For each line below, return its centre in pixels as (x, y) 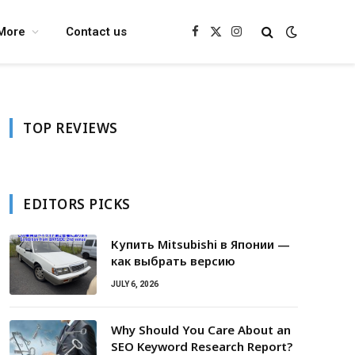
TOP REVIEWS (71, 128)
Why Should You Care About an (201, 330)
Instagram (262, 38)
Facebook (220, 38)
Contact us (96, 32)
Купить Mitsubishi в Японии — (200, 244)
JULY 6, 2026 (135, 284)
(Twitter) (237, 55)
